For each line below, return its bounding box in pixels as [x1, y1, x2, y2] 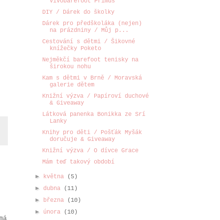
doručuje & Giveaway [49, 136, 115, 143]
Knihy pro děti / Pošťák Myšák [42, 129, 142, 136]
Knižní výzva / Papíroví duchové [42, 93, 149, 100]
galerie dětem [49, 82, 94, 88]
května [43, 173, 68, 180]
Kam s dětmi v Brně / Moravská [42, 75, 142, 82]
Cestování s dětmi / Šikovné [42, 38, 135, 45]
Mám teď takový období [42, 159, 114, 165]
